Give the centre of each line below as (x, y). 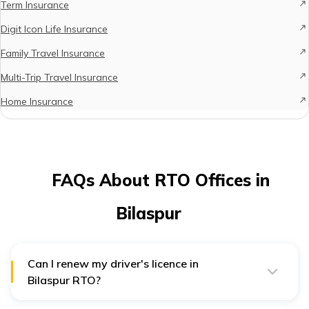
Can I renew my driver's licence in (113, 263)
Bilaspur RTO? (64, 280)
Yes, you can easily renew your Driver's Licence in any (148, 297)
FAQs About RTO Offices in (161, 180)
